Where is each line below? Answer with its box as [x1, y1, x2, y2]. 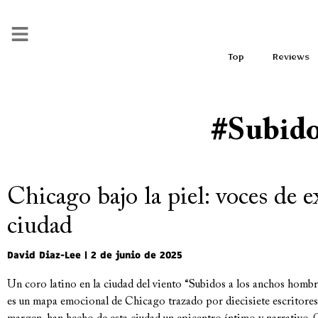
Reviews [272, 53, 309, 61]
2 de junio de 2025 [87, 248, 182, 262]
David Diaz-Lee [7, 248, 84, 262]
